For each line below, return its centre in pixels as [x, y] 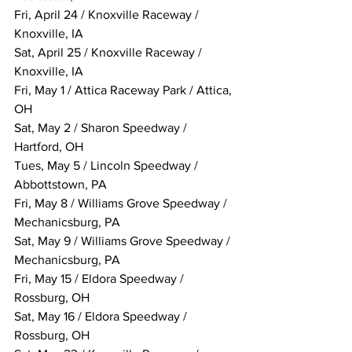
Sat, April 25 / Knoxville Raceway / [110, 53]
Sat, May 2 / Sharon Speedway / [102, 128]
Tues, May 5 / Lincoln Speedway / [108, 166]
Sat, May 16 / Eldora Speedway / [102, 317]
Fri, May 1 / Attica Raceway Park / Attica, [125, 90]
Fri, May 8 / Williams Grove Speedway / [122, 203]
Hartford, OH [49, 147]
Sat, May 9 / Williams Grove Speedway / [124, 241]
